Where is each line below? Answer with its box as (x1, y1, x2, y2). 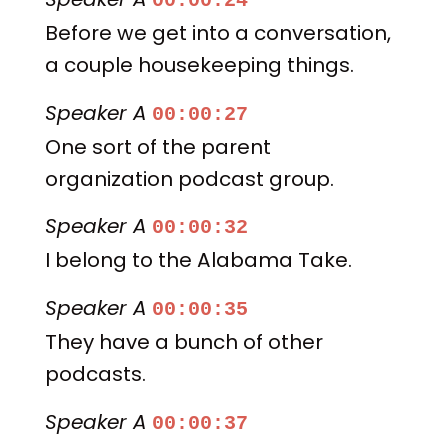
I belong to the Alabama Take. (44, 246, 352, 275)
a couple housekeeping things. (44, 51, 354, 80)
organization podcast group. (44, 164, 334, 193)
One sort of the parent (44, 132, 271, 161)
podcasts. (44, 359, 146, 388)
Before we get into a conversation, (44, 19, 391, 48)
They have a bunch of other (44, 327, 323, 356)
